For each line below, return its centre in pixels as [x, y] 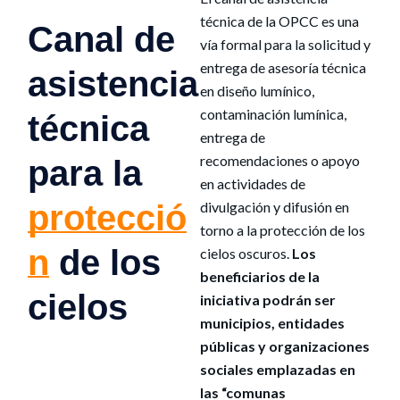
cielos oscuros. [246, 253]
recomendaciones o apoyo [279, 160]
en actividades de [252, 183]
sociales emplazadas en [277, 369]
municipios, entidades [272, 323]
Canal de [102, 39]
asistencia [113, 84]
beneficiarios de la [259, 276]
